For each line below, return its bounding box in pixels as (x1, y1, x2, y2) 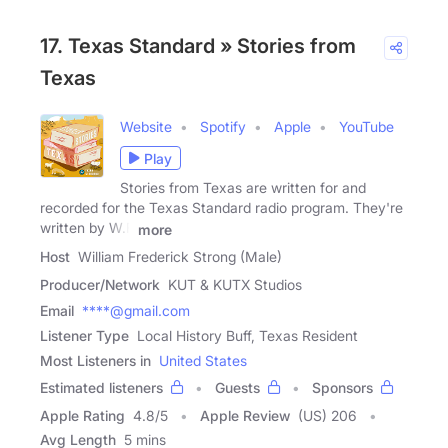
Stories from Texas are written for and (120, 179, 366, 197)
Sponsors (312, 379, 373, 397)
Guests (215, 379, 260, 397)
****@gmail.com (82, 302, 190, 320)
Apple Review (200, 407, 290, 425)
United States (159, 352, 247, 370)
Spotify (200, 118, 246, 136)
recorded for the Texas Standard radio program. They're (40, 199, 403, 217)
